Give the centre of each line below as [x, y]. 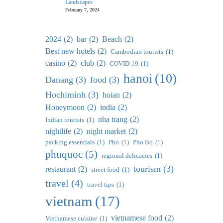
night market [106, 131]
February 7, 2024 [82, 10]
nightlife [58, 131]
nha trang [113, 119]
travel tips [101, 184]
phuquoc [64, 154]
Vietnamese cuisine [71, 218]
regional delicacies [127, 156]
